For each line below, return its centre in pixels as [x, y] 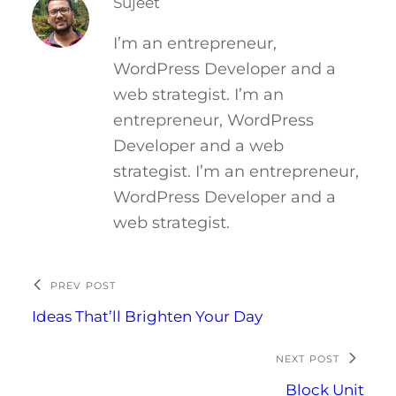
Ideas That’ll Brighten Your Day [147, 316]
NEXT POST [308, 358]
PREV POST [83, 285]
